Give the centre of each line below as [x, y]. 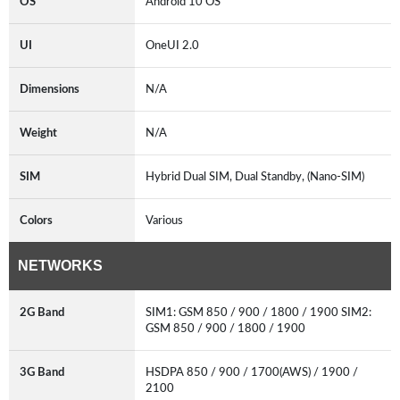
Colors [36, 220]
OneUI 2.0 [172, 45]
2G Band [42, 312]
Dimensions [50, 89]
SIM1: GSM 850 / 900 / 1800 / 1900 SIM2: [258, 312]
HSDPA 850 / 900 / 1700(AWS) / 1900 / [252, 372]
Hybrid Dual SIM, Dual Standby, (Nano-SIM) [255, 176]
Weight [38, 133]
